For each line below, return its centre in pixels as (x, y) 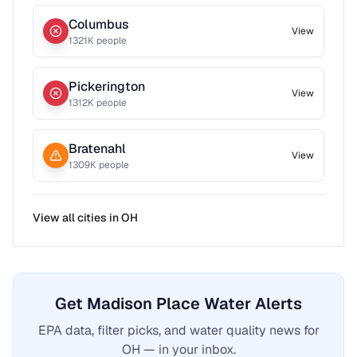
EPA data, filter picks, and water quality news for (178, 330)
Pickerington (107, 86)
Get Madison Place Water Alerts (178, 304)
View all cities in (77, 218)
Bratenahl (97, 149)
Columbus (99, 24)
